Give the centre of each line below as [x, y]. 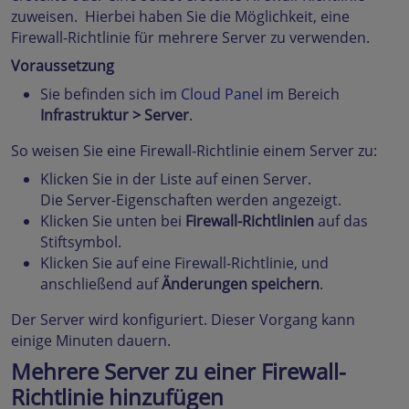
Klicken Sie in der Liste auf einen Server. [176, 179]
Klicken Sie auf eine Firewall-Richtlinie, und [184, 263]
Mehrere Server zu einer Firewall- [178, 372]
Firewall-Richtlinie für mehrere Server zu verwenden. [190, 38]
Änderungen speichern [241, 284]
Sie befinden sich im [110, 94]
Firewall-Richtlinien [250, 221]
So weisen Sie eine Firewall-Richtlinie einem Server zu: [194, 151]
